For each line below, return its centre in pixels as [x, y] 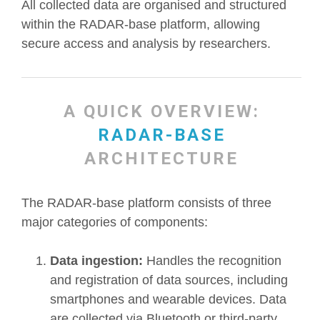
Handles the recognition [212, 261]
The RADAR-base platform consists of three [146, 203]
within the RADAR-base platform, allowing [141, 24]
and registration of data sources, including [169, 280]
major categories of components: [115, 222]
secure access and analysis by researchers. [146, 44]
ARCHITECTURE [161, 159]
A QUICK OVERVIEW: [161, 111]
